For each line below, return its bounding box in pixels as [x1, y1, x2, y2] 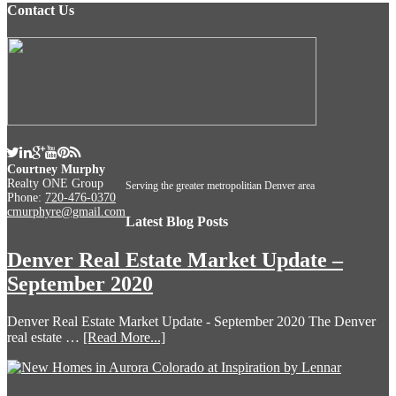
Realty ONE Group [7, 176, 103, 190]
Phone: [7, 190, 45, 204]
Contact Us [7, 2, 74, 18]
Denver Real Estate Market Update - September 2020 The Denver [7, 314, 376, 330]
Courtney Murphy [7, 162, 105, 176]
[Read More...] [83, 330, 165, 346]
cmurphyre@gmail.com [7, 204, 126, 218]
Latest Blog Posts [126, 214, 228, 230]
